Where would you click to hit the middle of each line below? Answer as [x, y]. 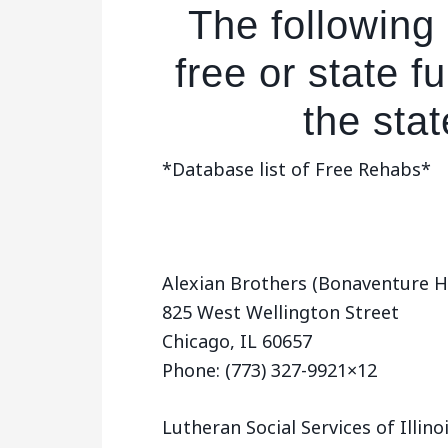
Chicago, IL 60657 [237, 341]
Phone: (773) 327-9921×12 [269, 370]
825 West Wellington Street [280, 312]
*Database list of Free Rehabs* [296, 169]
